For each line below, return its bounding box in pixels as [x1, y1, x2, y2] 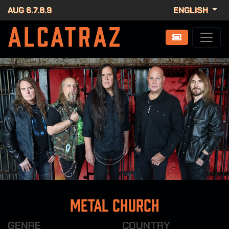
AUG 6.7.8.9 [8, 5, 52, 15]
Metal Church [70, 197, 159, 214]
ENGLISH [173, 5, 211, 15]
